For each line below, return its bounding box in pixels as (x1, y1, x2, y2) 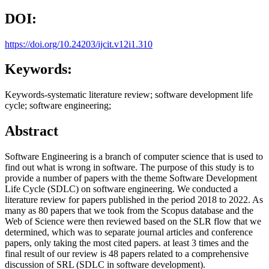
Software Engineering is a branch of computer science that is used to (5, 151, 263, 162)
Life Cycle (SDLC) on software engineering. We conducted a (5, 184, 238, 195)
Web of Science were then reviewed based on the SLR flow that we (5, 216, 261, 227)
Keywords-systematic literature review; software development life (5, 89, 253, 100)
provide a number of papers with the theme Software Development (5, 173, 257, 184)
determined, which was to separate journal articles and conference (5, 227, 253, 238)
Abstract (5, 123, 58, 139)
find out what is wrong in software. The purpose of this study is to (5, 162, 254, 173)
